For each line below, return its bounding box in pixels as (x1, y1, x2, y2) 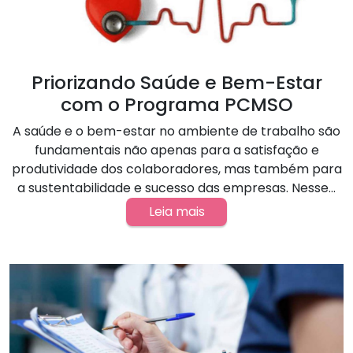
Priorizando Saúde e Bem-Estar (31, 69, 322, 95)
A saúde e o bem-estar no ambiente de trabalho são (13, 121, 340, 140)
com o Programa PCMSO (60, 91, 293, 117)
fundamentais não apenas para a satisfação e (34, 140, 319, 159)
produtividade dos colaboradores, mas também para (11, 159, 342, 178)
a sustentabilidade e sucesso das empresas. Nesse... (17, 178, 336, 197)
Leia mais (148, 202, 205, 221)
